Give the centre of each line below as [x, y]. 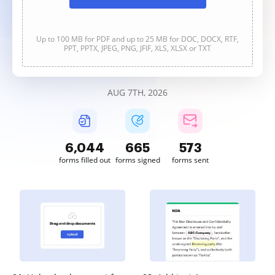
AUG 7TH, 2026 [137, 92]
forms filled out [85, 160]
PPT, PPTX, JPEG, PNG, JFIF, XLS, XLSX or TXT [137, 48]
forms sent [190, 160]
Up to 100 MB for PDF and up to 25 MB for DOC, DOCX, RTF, [137, 39]
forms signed [137, 160]
